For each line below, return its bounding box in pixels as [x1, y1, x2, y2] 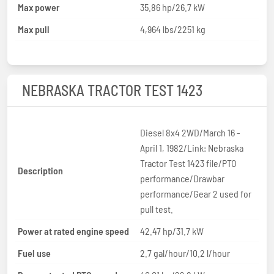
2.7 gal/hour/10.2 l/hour [140, 246, 230, 259]
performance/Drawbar [140, 172, 224, 184]
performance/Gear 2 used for [140, 187, 251, 199]
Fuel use [18, 246, 51, 259]
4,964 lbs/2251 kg [140, 23, 206, 35]
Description [18, 165, 63, 177]
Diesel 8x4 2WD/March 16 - [140, 126, 240, 138]
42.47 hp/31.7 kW [140, 224, 204, 237]
